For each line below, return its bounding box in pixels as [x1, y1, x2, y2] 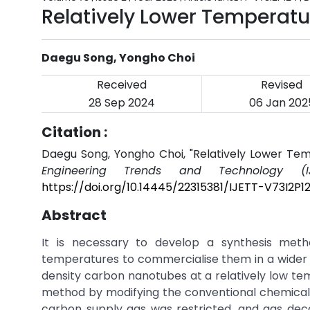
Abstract [42, 206, 107, 225]
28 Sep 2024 [88, 95, 155, 111]
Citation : [42, 122, 107, 142]
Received [96, 77, 147, 93]
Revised [261, 77, 302, 93]
